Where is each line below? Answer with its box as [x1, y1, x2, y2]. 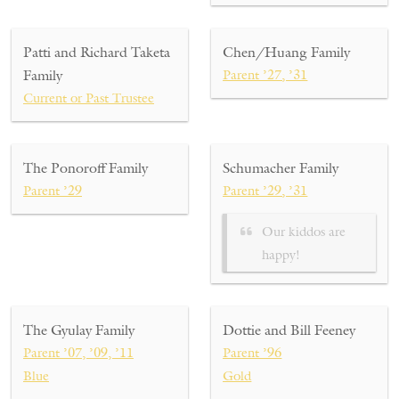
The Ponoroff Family [23, 159, 148, 177]
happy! [262, 245, 301, 263]
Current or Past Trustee [23, 89, 154, 107]
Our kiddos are [262, 222, 346, 240]
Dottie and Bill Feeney [223, 321, 356, 339]
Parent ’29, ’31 [223, 182, 308, 199]
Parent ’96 [223, 344, 282, 362]
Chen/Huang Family [223, 43, 351, 61]
